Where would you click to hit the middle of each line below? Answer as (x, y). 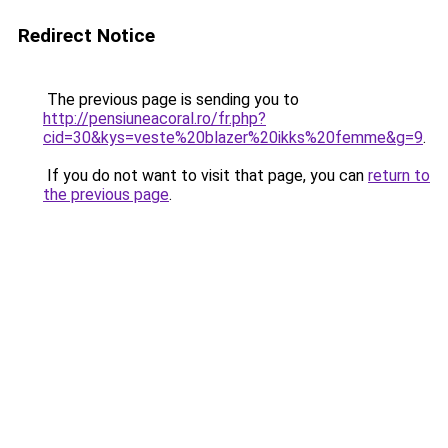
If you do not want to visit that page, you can (205, 175)
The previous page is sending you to (171, 99)
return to (399, 175)
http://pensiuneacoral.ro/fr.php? (154, 118)
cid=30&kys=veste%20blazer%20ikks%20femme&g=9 (233, 137)
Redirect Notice (86, 35)
